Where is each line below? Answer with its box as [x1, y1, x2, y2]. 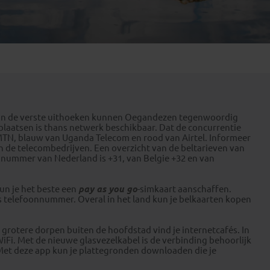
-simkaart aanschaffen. [137, 184, 231, 194]
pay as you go [78, 184, 137, 194]
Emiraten [61, 1, 101, 11]
